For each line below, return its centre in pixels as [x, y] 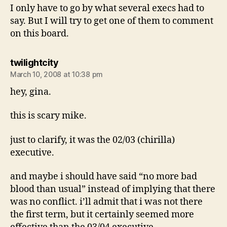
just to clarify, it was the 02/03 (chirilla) [92, 140]
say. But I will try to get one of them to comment [112, 21]
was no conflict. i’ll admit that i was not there [106, 202]
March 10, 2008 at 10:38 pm [56, 74]
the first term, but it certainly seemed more [102, 215]
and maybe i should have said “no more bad [104, 177]
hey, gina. [31, 92]
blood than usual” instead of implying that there [113, 189]
